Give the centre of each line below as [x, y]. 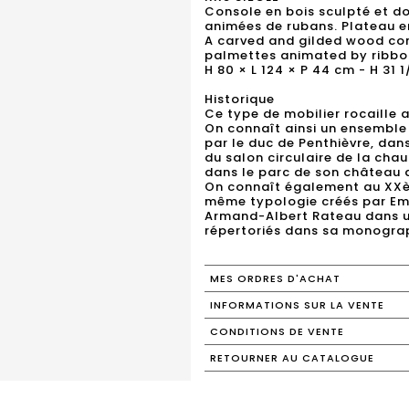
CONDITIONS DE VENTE [277, 331]
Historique [240, 99]
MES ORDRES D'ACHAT [275, 278]
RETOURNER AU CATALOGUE [292, 358]
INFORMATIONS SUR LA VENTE [297, 305]
